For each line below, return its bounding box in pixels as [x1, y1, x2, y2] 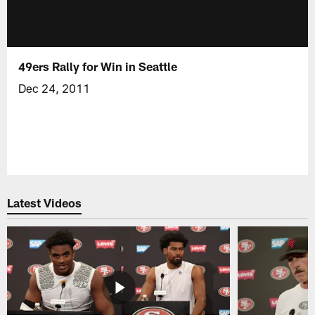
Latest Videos [7, 195, 82, 210]
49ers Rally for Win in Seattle [18, 58, 178, 73]
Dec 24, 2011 [18, 80, 91, 95]
